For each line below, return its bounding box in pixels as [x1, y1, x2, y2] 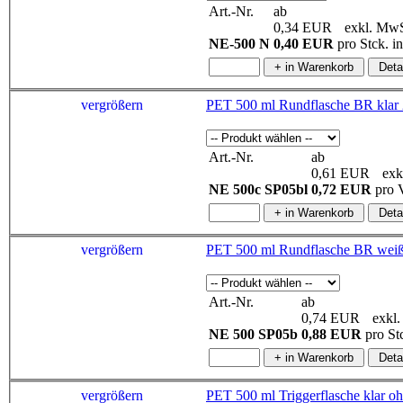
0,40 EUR [273, 36, 334, 52]
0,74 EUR [301, 310, 360, 327]
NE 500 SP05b [209, 327, 298, 343]
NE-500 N [209, 36, 270, 52]
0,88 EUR [301, 327, 362, 343]
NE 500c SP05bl [209, 181, 308, 197]
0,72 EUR [311, 181, 372, 197]
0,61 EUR [311, 165, 370, 181]
